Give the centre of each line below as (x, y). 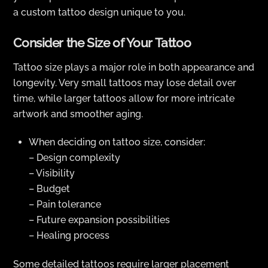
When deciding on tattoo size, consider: (117, 142)
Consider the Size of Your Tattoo (102, 43)
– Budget (49, 188)
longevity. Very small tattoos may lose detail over (125, 83)
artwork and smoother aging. (78, 114)
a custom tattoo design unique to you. (100, 12)
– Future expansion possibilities (99, 220)
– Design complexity (74, 157)
